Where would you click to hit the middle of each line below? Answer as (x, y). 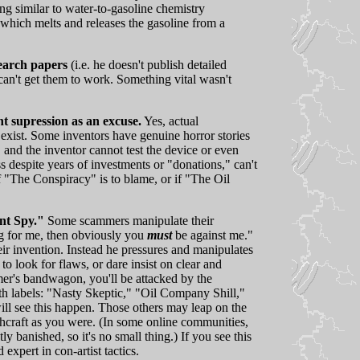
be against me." (213, 235)
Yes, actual (170, 121)
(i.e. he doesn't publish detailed (147, 64)
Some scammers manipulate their (129, 220)
